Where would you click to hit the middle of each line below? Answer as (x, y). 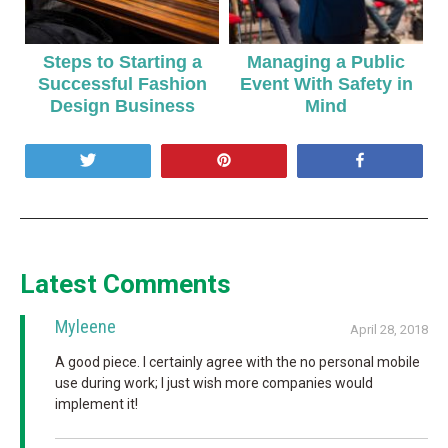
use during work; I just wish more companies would (214, 382)
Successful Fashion (122, 83)
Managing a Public (326, 61)
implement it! (96, 403)
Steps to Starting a (122, 61)
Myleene (85, 326)
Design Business (122, 105)
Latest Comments (125, 283)
